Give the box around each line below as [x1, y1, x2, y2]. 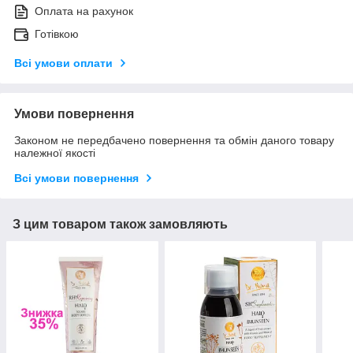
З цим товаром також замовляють [13, 217, 228, 232]
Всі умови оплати [14, 57, 113, 70]
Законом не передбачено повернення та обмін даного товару [14, 134, 334, 147]
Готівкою [35, 28, 79, 41]
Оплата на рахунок [35, 5, 133, 18]
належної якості [14, 147, 95, 160]
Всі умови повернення [14, 172, 139, 185]
